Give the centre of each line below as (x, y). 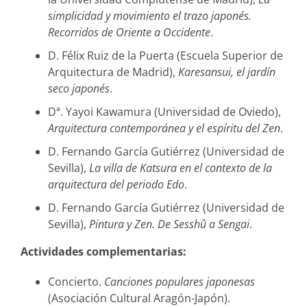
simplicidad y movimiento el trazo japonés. (150, 15)
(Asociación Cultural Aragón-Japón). (139, 298)
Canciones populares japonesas (180, 281)
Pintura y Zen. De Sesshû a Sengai (169, 224)
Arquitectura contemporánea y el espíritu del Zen (164, 128)
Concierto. (76, 281)
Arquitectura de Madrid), (113, 72)
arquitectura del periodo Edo (116, 184)
